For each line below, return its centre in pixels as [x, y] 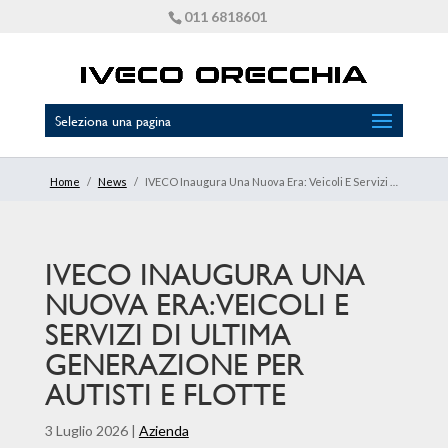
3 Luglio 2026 [86, 430]
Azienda [163, 430]
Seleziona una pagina [112, 120]
